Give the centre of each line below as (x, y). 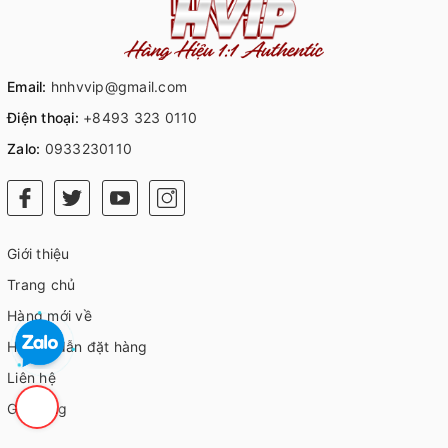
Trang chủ (41, 285)
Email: (27, 87)
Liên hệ (31, 378)
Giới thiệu (38, 254)
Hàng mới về (49, 316)
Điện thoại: (43, 118)
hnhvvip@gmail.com (118, 87)
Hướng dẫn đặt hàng (77, 347)
